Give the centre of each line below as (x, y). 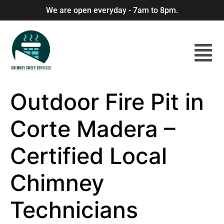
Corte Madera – (93, 129)
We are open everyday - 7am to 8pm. (112, 10)
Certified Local (88, 156)
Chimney (57, 183)
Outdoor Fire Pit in (107, 102)
